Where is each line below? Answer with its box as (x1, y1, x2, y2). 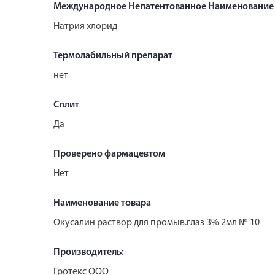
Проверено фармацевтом (53, 149, 165, 159)
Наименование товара (53, 198, 151, 208)
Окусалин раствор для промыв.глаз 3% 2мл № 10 (53, 217, 260, 228)
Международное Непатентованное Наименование (53, 1, 274, 12)
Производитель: (53, 247, 124, 257)
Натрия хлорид (53, 21, 117, 31)
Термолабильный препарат (53, 50, 172, 61)
